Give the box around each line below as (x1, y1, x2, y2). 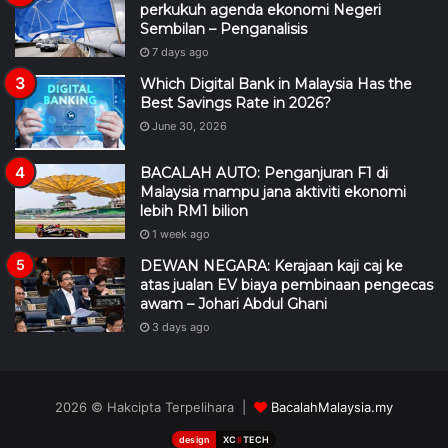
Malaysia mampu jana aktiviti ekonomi (140, 182, 406, 201)
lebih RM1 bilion (140, 201, 248, 220)
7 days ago (152, 44, 209, 59)
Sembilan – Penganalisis (140, 19, 307, 38)
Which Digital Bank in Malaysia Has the (140, 74, 412, 93)
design (178, 434, 210, 446)
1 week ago (152, 226, 210, 241)
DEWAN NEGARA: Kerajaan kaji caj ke (140, 256, 403, 275)
